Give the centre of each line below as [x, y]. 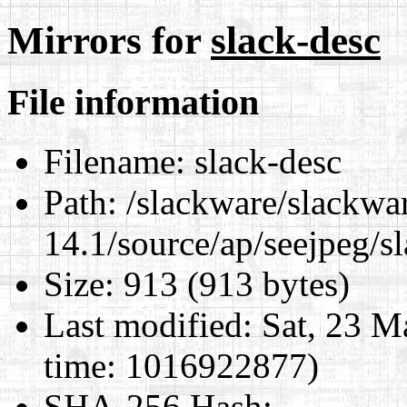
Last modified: [148, 324]
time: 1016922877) [181, 365]
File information [133, 102]
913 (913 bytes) [232, 283]
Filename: [114, 161]
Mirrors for [109, 40]
